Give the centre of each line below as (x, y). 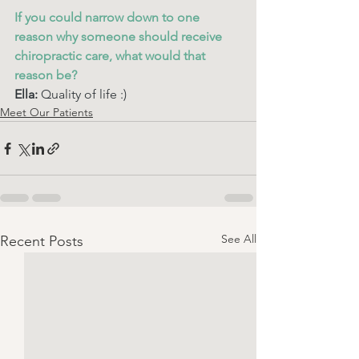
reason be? (47, 75)
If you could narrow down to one (109, 17)
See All (239, 239)
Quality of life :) (85, 94)
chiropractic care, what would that (111, 56)
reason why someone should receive (120, 36)
